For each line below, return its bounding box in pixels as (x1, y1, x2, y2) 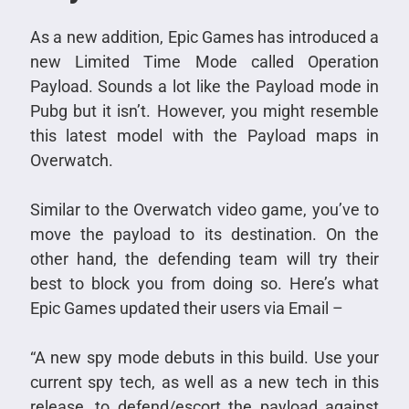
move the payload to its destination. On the (29, 224, 380, 244)
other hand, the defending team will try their (29, 248, 380, 268)
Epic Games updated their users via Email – (29, 298, 343, 318)
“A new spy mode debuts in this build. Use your (29, 347, 380, 367)
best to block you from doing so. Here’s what (29, 273, 380, 293)
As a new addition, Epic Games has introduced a (29, 26, 380, 47)
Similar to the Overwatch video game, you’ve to (29, 199, 380, 219)
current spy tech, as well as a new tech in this (29, 372, 380, 392)
